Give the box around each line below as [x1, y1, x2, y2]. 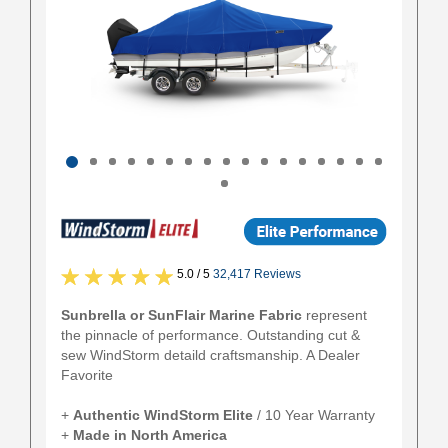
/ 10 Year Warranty [257, 407, 375, 423]
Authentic [73, 407, 140, 423]
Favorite [61, 367, 113, 383]
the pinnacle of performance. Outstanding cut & [61, 327, 360, 343]
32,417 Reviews [210, 267, 301, 281]
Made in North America [73, 427, 227, 443]
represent [302, 307, 367, 323]
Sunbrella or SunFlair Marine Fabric [61, 307, 302, 323]
